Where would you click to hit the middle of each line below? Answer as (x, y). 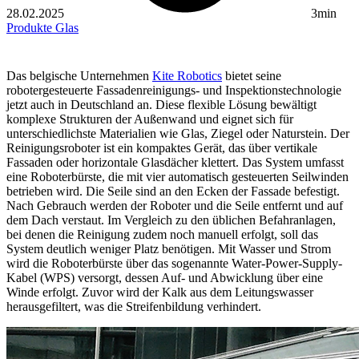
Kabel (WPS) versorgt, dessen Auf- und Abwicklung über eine (165, 278)
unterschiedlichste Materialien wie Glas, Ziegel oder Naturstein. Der (178, 134)
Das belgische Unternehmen (79, 76)
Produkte (31, 28)
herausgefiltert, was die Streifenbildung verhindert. (134, 307)
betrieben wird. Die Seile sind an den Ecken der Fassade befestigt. (173, 192)
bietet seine (252, 76)
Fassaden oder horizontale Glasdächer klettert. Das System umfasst (175, 163)
